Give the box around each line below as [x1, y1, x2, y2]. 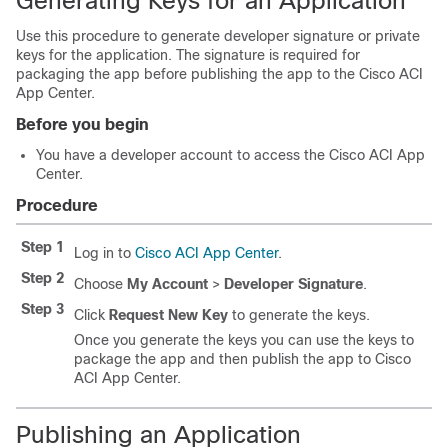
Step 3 [21, 301, 64, 317]
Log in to [74, 245, 135, 261]
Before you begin [16, 116, 149, 133]
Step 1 [21, 239, 64, 255]
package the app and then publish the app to [74, 351, 375, 367]
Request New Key [109, 307, 228, 323]
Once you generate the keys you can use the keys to [74, 332, 414, 348]
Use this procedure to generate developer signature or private [16, 28, 420, 44]
